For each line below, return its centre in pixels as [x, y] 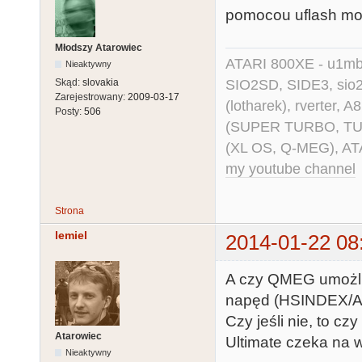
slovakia [101, 83]
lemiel [71, 236]
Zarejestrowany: [91, 97]
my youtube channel [290, 168]
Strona [69, 210]
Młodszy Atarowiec [99, 48]
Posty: [69, 112]
